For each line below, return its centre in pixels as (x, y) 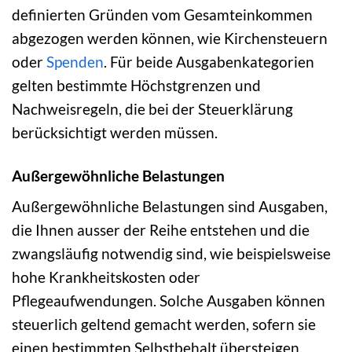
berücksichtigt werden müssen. (115, 132)
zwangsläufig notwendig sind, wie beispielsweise (171, 254)
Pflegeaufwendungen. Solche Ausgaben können (169, 301)
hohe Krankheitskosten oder (106, 277)
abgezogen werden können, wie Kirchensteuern (170, 38)
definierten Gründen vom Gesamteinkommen (162, 14)
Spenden (75, 61)
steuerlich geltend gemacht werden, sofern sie (164, 324)
